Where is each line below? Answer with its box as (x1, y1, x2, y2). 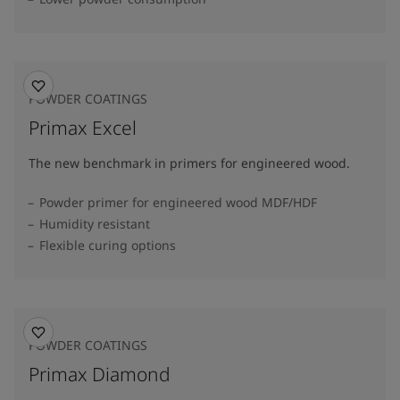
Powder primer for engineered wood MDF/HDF (39, 194, 317, 211)
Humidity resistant (39, 215, 150, 232)
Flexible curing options (39, 237, 176, 254)
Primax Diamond (29, 362, 171, 387)
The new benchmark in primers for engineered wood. (29, 154, 350, 171)
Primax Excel (29, 115, 137, 140)
